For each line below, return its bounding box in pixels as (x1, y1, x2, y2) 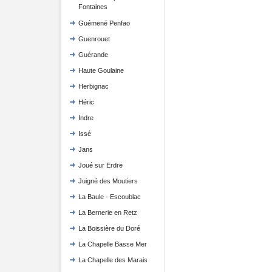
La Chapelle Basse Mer (78, 240, 147, 248)
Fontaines (78, 3, 107, 12)
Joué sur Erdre (78, 161, 123, 169)
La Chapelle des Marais (78, 256, 148, 263)
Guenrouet (78, 35, 110, 42)
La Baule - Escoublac (78, 193, 141, 200)
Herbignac (78, 83, 109, 90)
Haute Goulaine (78, 67, 124, 74)
